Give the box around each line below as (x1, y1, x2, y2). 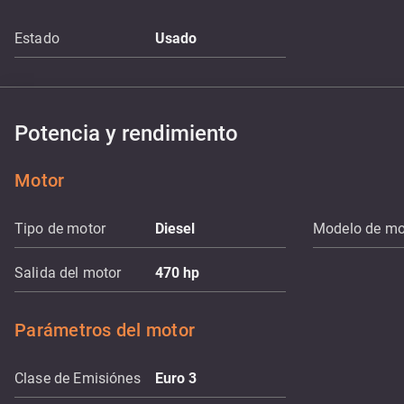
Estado (14, 30, 60, 47)
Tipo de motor (14, 220, 106, 237)
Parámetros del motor (14, 319, 195, 341)
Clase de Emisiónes (14, 370, 141, 387)
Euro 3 (154, 370, 197, 387)
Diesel (154, 220, 196, 237)
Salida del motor (14, 264, 122, 281)
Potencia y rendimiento (14, 121, 238, 146)
